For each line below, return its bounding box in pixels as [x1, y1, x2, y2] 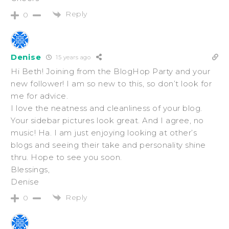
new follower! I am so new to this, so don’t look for [11, 78, 212, 88]
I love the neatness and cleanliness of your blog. [11, 103, 202, 113]
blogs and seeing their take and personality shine [11, 140, 206, 150]
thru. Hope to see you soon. [11, 152, 122, 162]
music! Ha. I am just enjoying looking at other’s [11, 127, 197, 138]
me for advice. [11, 90, 68, 101]
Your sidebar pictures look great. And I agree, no [11, 115, 204, 125]
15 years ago [54, 54, 91, 61]
